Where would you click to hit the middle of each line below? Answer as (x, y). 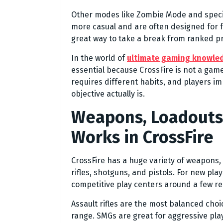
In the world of (99, 58)
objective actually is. (108, 94)
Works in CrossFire (142, 137)
